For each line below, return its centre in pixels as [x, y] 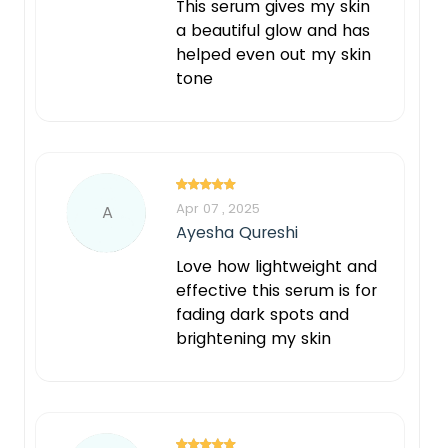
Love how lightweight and [276, 266]
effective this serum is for [276, 290]
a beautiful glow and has [273, 30]
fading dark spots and [262, 314]
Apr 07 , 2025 [218, 208]
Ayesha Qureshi [237, 232]
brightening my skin [253, 338]
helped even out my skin [273, 54]
